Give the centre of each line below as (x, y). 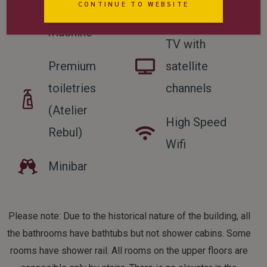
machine (71, 32)
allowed (186, 10)
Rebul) (66, 132)
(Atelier (68, 110)
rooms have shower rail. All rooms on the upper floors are (129, 250)
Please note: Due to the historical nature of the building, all (129, 216)
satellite (187, 66)
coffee (66, 10)
